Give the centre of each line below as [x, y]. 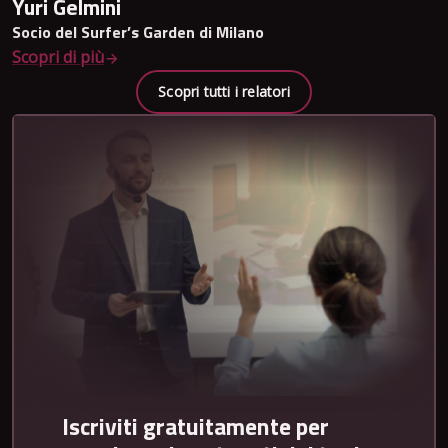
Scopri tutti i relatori [224, 92]
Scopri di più [58, 57]
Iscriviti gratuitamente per [195, 426]
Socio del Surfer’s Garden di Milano [138, 32]
